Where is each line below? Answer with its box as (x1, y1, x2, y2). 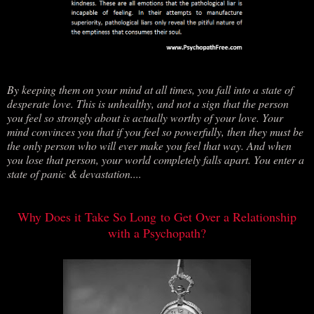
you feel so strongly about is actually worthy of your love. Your (7, 109, 283, 125)
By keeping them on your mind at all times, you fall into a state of (7, 81, 293, 97)
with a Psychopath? (108, 224, 206, 241)
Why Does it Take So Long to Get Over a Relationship (18, 207, 296, 225)
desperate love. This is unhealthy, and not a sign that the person (7, 95, 289, 111)
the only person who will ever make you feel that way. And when (7, 137, 292, 153)
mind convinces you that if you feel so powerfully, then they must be (7, 123, 303, 139)
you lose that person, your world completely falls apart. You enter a (7, 151, 304, 167)
